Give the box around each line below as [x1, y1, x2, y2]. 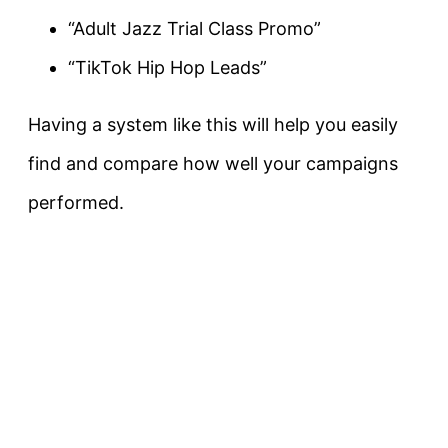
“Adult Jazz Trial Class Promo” [68, 18, 321, 40]
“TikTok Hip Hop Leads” [68, 57, 267, 79]
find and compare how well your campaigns [28, 153, 398, 175]
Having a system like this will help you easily [28, 114, 398, 136]
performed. [28, 192, 124, 214]
